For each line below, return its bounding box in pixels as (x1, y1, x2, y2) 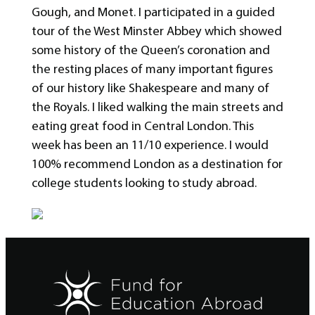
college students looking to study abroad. (31, 175, 257, 191)
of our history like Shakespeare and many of (31, 80, 269, 96)
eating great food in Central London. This (31, 118, 254, 134)
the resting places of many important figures (31, 61, 273, 77)
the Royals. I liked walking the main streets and (31, 99, 283, 115)
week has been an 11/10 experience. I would (31, 137, 269, 153)
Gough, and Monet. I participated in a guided (31, 4, 275, 20)
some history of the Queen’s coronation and (31, 42, 270, 58)
